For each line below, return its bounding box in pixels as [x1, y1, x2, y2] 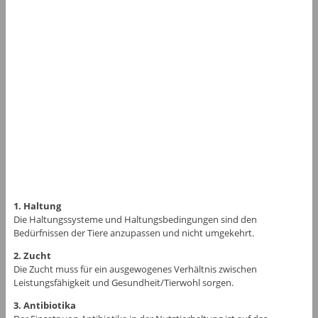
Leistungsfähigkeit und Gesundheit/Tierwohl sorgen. [13, 275, 234, 289]
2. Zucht [13, 248, 51, 262]
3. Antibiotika [13, 298, 76, 312]
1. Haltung [13, 199, 61, 212]
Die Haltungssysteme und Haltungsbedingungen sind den [13, 212, 257, 226]
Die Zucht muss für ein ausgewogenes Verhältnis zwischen [13, 262, 257, 275]
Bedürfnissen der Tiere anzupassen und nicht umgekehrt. [13, 226, 254, 239]
